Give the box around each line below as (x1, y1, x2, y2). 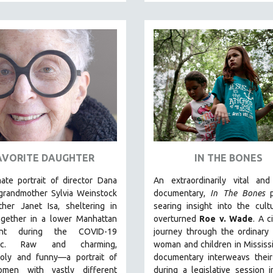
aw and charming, (26, 239, 118, 249)
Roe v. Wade (199, 213, 253, 224)
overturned (154, 213, 200, 224)
